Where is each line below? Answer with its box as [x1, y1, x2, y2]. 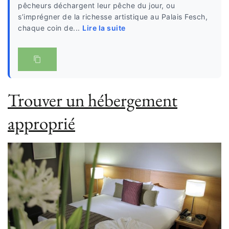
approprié [8, 111, 75, 135]
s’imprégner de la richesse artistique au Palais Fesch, [18, 12, 208, 21]
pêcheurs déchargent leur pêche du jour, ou [18, 1, 175, 10]
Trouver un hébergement [8, 88, 177, 112]
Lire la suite [82, 24, 126, 33]
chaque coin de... [18, 24, 82, 33]
